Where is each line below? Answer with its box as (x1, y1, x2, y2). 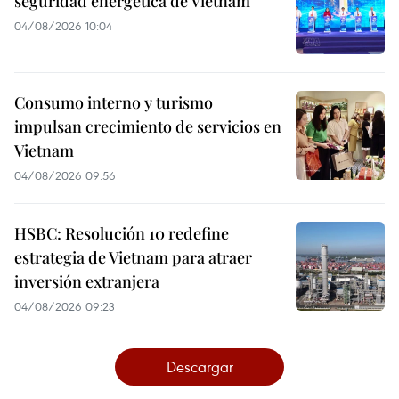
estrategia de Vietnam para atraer (14, 247, 252, 269)
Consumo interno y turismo (14, 92, 213, 114)
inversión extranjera (14, 271, 159, 293)
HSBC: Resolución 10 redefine (14, 223, 229, 245)
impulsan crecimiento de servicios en (14, 116, 281, 138)
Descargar (166, 356, 233, 378)
